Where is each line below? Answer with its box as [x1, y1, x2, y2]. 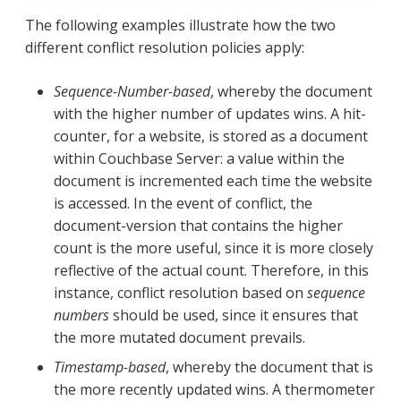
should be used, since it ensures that [109, 304, 358, 325]
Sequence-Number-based [54, 81, 210, 101]
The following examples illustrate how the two [25, 14, 336, 35]
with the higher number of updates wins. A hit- [54, 103, 366, 124]
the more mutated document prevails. [54, 327, 305, 347]
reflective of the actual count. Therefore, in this [54, 260, 369, 280]
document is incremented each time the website [54, 170, 372, 191]
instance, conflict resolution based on [54, 282, 307, 303]
